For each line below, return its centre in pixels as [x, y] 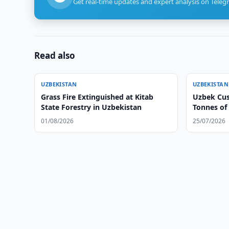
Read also [55, 55]
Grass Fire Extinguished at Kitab [97, 97]
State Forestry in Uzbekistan [91, 107]
